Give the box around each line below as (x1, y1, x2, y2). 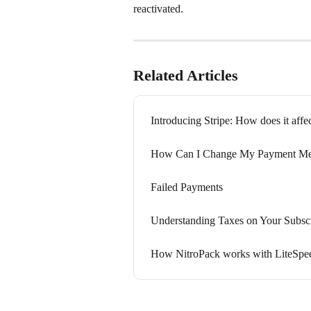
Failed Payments (151, 180, 223, 193)
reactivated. (133, 2, 183, 15)
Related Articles (133, 66, 238, 84)
